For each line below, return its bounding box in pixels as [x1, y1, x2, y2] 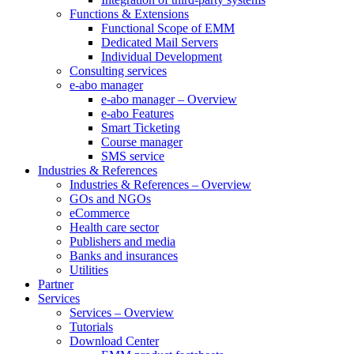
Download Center [70, 334, 159, 348]
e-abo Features [101, 107, 174, 120]
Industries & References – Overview [70, 178, 251, 191]
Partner [38, 277, 73, 291]
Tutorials [70, 320, 113, 333]
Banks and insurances [70, 249, 178, 262]
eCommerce [70, 206, 130, 220]
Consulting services [70, 64, 167, 77]
